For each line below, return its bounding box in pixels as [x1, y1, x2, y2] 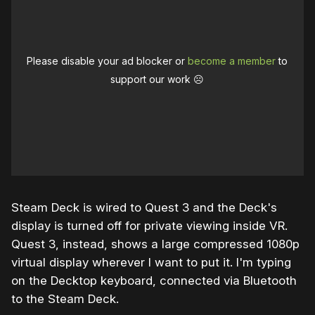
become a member [188, 54, 276, 67]
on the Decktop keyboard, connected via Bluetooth [11, 273, 297, 288]
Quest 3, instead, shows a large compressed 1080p [11, 236, 300, 251]
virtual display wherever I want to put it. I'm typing [11, 255, 291, 269]
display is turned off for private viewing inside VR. [11, 218, 288, 233]
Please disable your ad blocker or [27, 54, 188, 67]
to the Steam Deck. [11, 291, 119, 306]
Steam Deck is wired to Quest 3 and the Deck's [11, 200, 277, 214]
